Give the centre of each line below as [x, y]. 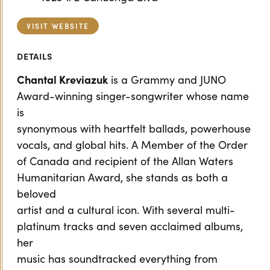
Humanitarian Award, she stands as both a [122, 177]
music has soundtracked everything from [117, 259]
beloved [36, 193]
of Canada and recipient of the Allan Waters [125, 161]
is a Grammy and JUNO [167, 80]
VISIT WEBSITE [58, 26]
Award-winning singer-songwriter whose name [133, 96]
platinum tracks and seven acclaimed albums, [130, 226]
